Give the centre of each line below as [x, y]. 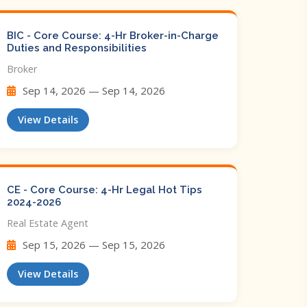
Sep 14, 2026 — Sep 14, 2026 [93, 90]
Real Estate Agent [48, 223]
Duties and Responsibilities [77, 48]
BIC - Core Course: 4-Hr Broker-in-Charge [113, 36]
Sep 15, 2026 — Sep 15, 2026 [93, 245]
